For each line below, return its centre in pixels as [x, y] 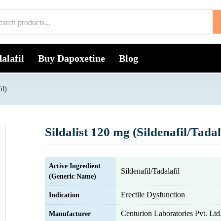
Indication [64, 195]
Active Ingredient [75, 166]
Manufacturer [70, 214]
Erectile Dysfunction [153, 195]
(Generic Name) [73, 176]
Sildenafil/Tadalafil [150, 171]
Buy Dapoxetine [72, 58]
